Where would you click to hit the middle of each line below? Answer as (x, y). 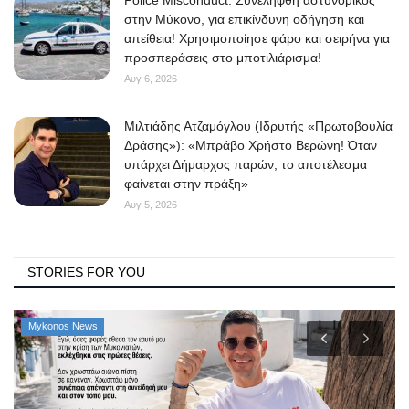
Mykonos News (63, 326)
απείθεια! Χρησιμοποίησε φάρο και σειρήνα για (257, 39)
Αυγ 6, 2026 (151, 79)
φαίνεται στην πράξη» (186, 184)
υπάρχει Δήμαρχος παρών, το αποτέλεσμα (246, 165)
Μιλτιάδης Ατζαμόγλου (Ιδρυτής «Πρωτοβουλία (258, 126)
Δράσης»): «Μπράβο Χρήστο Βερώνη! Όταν (251, 146)
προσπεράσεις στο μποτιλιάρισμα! (223, 58)
